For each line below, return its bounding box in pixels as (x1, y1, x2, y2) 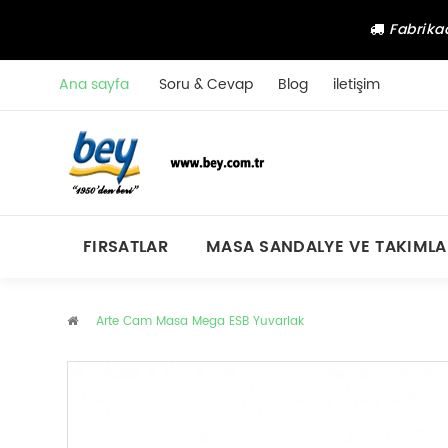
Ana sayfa (58, 73, 129, 96)
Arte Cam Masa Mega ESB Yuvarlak (92, 312, 304, 331)
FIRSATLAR (83, 234, 168, 260)
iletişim (332, 73, 380, 96)
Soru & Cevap (158, 73, 253, 96)
